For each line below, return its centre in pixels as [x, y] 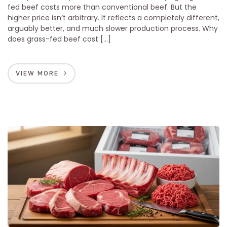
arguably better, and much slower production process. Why [113, 28]
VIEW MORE [37, 73]
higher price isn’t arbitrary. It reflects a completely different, [113, 17]
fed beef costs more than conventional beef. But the [102, 7]
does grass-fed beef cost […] [59, 39]
